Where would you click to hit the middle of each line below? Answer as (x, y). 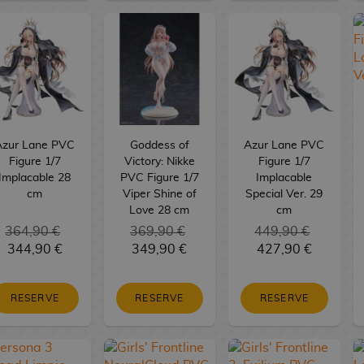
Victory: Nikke (159, 161)
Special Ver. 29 (284, 194)
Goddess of (159, 145)
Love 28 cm (160, 210)
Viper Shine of (159, 194)
